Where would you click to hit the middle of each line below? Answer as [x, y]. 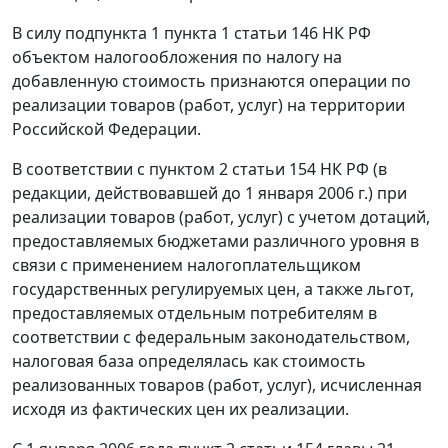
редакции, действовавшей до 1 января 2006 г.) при [209, 193]
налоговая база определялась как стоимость [189, 361]
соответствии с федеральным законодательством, [211, 337]
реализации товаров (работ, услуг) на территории [208, 105]
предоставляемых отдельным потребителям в [194, 313]
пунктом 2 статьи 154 [232, 169]
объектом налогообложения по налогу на [177, 57]
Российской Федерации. [106, 129]
